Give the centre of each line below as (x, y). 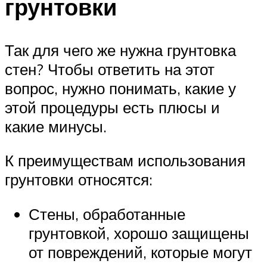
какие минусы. (56, 126)
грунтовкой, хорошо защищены (139, 233)
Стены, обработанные (107, 214)
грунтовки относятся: (79, 180)
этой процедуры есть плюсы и (112, 107)
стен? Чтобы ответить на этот (110, 69)
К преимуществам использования (125, 161)
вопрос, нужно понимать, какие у (120, 88)
